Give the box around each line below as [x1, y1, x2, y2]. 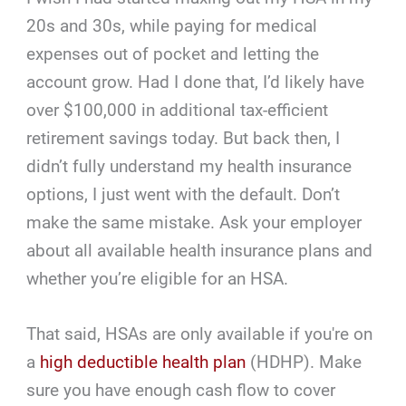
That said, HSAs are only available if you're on [26, 324, 373, 345]
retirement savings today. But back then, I [26, 127, 341, 149]
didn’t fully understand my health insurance [26, 155, 353, 177]
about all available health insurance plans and [26, 239, 373, 261]
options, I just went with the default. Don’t [26, 183, 341, 205]
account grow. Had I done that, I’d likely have [26, 71, 365, 92]
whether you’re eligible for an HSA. [26, 267, 289, 289]
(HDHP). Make [246, 352, 362, 373]
